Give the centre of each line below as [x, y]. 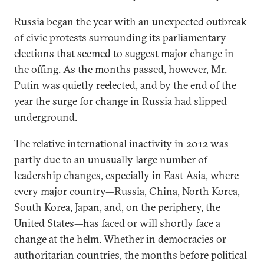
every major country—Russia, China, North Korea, [127, 191]
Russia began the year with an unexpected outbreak [131, 22]
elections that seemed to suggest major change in [124, 53]
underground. [46, 117]
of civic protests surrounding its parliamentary [120, 37]
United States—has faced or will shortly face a [117, 223]
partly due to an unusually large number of [111, 159]
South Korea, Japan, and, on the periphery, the [117, 207]
